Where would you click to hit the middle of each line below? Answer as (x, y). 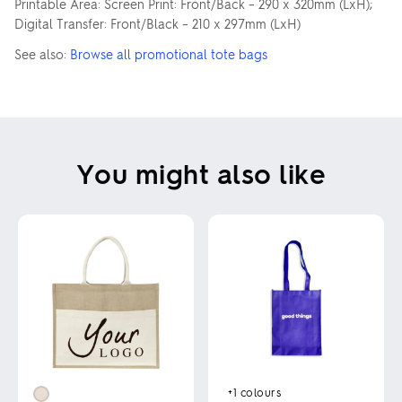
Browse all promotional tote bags (169, 54)
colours (261, 392)
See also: (42, 54)
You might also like (201, 173)
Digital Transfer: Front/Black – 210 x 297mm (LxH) (157, 23)
